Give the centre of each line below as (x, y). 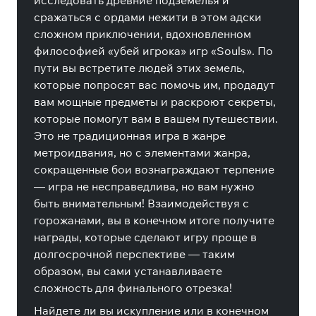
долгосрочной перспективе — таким (134, 254)
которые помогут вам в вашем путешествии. (156, 119)
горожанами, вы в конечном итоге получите (154, 220)
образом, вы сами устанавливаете (128, 271)
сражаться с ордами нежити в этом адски (148, 17)
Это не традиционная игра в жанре (130, 135)
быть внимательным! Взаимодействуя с (141, 203)
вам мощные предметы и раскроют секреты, (155, 102)
